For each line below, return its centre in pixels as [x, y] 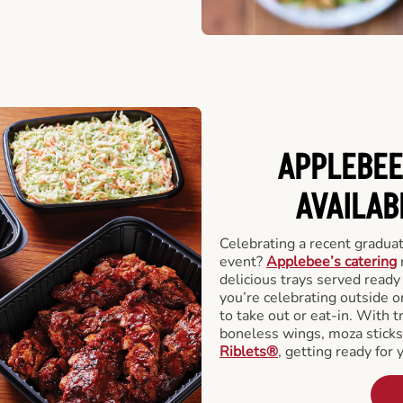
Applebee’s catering [331, 261]
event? [243, 261]
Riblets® [249, 351]
